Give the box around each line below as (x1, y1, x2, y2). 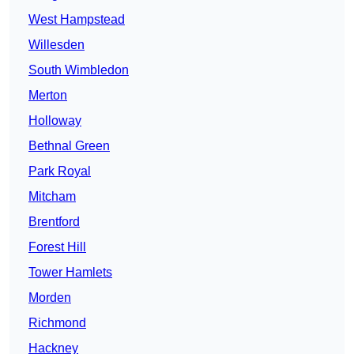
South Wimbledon (28, 63, 129, 77)
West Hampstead (28, 13, 125, 27)
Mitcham (28, 190, 76, 204)
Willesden (28, 38, 85, 52)
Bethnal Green (28, 139, 110, 153)
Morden (28, 291, 71, 305)
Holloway (28, 114, 81, 128)
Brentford (28, 215, 80, 229)
